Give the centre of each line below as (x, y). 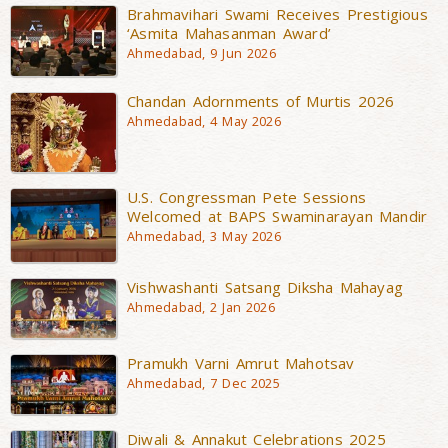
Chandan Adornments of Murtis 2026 (261, 100)
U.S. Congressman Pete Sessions (246, 196)
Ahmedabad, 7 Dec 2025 (203, 383)
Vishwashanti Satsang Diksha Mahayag (265, 286)
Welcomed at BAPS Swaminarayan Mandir (277, 215)
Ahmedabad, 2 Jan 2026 (201, 307)
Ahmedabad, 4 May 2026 (204, 121)
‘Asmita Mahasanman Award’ (229, 32)
